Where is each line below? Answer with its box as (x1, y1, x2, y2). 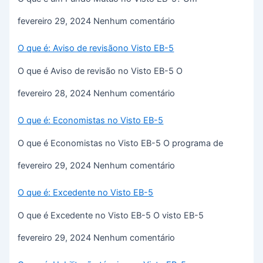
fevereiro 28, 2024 (18, 88, 94, 99)
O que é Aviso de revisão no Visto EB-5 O (18, 65, 183, 76)
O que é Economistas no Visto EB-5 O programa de (18, 137, 224, 149)
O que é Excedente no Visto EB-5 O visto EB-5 (18, 210, 204, 221)
